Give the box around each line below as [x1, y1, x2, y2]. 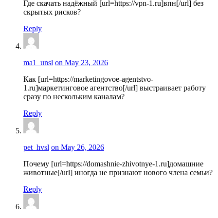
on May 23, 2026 [55, 58, 108, 67]
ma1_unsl [23, 58, 53, 67]
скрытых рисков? [23, 8, 81, 16]
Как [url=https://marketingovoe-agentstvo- [23, 75, 153, 83]
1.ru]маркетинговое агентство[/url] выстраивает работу [23, 84, 206, 92]
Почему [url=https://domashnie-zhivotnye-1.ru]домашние [23, 160, 203, 168]
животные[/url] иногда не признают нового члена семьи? [23, 168, 213, 177]
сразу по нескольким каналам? [23, 92, 125, 101]
